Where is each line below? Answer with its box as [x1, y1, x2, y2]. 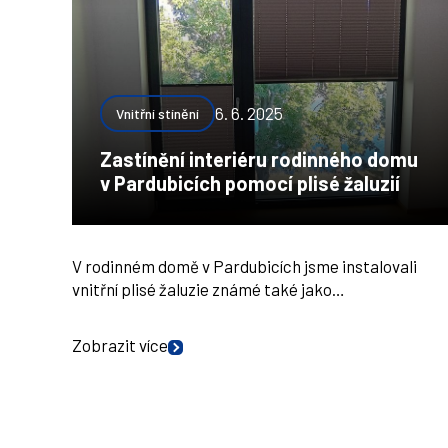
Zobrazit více [72, 335, 168, 355]
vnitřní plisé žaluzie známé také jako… [72, 279, 345, 299]
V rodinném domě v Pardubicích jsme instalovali [72, 256, 417, 276]
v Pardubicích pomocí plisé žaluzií [100, 171, 400, 195]
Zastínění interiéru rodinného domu [100, 147, 418, 171]
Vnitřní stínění [116, 105, 199, 122]
